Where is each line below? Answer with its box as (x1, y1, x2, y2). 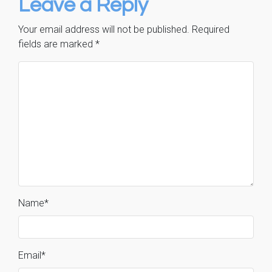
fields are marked (18, 38, 95, 50)
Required (192, 24, 229, 36)
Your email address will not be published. (18, 24, 189, 36)
